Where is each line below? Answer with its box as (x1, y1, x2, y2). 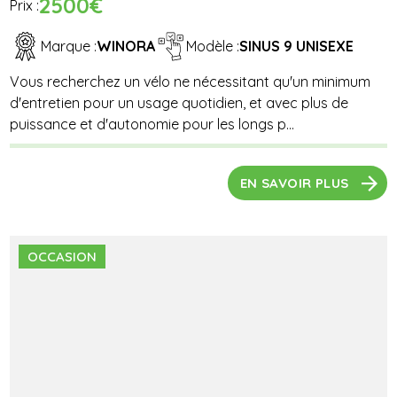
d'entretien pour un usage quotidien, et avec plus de (10, 93, 349, 112)
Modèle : (186, 37, 240, 56)
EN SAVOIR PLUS (239, 175, 349, 192)
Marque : (41, 37, 97, 56)
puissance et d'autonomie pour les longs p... (10, 114, 295, 133)
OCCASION (27, 247, 97, 265)
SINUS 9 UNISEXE (239, 37, 354, 56)
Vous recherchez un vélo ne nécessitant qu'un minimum (10, 72, 371, 90)
